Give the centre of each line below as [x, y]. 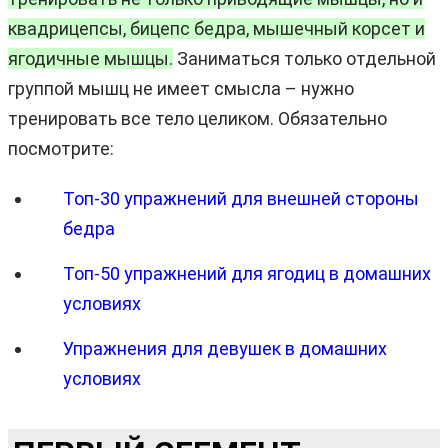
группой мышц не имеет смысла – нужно [181, 88]
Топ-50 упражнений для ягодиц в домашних [247, 273]
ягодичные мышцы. [90, 58]
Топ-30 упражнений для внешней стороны [241, 198]
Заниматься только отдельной [304, 58]
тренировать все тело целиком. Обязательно [197, 118]
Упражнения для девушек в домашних [225, 348]
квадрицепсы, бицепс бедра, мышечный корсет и [216, 28]
